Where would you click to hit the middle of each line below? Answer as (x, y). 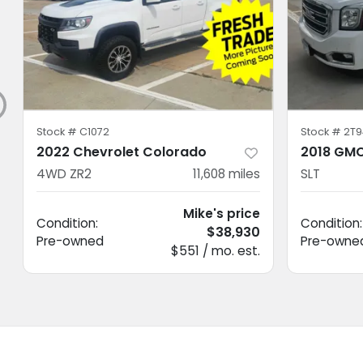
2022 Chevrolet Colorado (122, 152)
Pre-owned (70, 241)
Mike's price (222, 213)
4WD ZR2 (64, 173)
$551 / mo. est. (216, 250)
